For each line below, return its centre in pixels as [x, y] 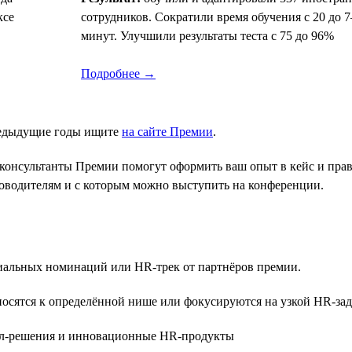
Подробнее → [118, 73]
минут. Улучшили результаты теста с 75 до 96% [207, 35]
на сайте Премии [167, 131]
